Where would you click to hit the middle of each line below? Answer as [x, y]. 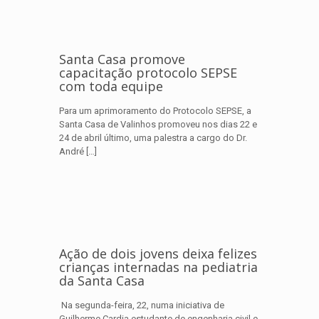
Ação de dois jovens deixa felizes [158, 253]
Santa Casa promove [122, 59]
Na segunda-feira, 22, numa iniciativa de [142, 305]
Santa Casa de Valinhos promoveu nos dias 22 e [158, 124]
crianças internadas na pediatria [158, 267]
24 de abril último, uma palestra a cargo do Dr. [153, 138]
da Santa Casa [104, 281]
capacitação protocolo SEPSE [148, 73]
